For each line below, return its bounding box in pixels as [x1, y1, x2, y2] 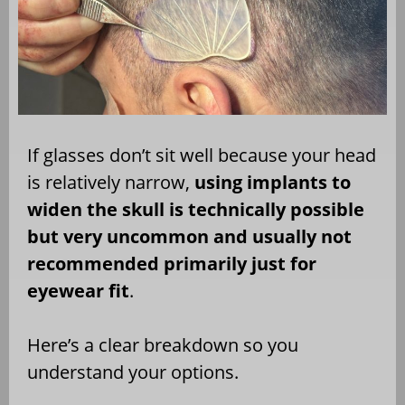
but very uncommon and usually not [27, 223, 352, 249]
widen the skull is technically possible [27, 196, 364, 221]
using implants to [194, 169, 351, 194]
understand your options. [27, 359, 239, 384]
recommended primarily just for [27, 250, 316, 276]
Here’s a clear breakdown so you [27, 332, 298, 357]
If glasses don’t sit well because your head [27, 142, 376, 167]
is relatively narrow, [27, 169, 194, 194]
